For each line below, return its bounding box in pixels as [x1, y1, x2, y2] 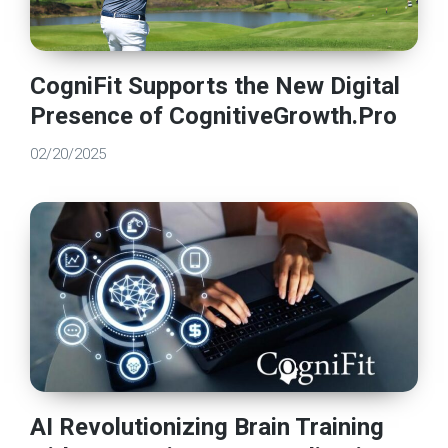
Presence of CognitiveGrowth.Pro [30, 101, 398, 130]
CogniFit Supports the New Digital [30, 71, 401, 100]
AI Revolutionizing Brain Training [30, 412, 385, 441]
